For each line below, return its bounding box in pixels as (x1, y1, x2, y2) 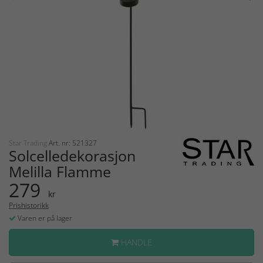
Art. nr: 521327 (49, 137, 97, 148)
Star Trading (9, 137, 49, 148)
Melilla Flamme (9, 161, 111, 181)
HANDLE (119, 236, 152, 248)
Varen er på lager (16, 213, 72, 223)
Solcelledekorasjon (9, 145, 136, 166)
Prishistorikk (9, 200, 49, 210)
